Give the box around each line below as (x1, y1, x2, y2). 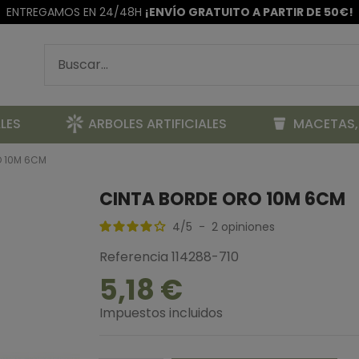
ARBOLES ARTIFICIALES (87, 115, 227, 134)
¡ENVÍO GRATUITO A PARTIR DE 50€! (144, 4, 353, 20)
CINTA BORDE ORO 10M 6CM (99, 187, 345, 212)
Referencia (99, 248, 168, 266)
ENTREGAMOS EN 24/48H (6, 4, 145, 20)
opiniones (221, 219, 275, 236)
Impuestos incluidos (99, 304, 223, 322)
